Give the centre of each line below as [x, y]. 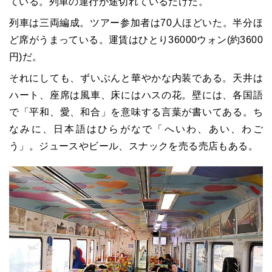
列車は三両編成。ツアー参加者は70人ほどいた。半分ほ [136, 22]
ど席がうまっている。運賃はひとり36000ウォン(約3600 [136, 39]
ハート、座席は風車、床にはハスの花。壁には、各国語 [136, 95]
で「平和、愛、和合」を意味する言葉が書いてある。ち [136, 112]
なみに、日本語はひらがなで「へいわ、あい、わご [136, 129]
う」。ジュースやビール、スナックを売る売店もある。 [134, 146]
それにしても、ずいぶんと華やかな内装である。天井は [136, 78]
